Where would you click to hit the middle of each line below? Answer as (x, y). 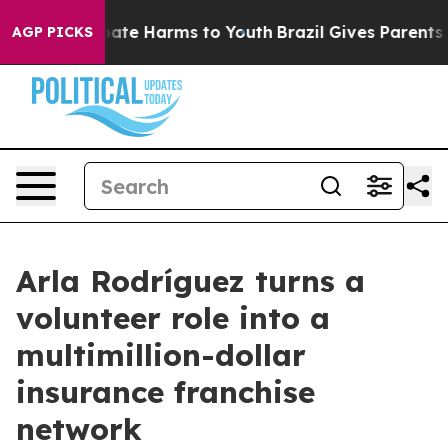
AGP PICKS (52, 32)
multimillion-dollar (161, 355)
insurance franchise (165, 392)
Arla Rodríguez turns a (190, 281)
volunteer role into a (173, 318)
